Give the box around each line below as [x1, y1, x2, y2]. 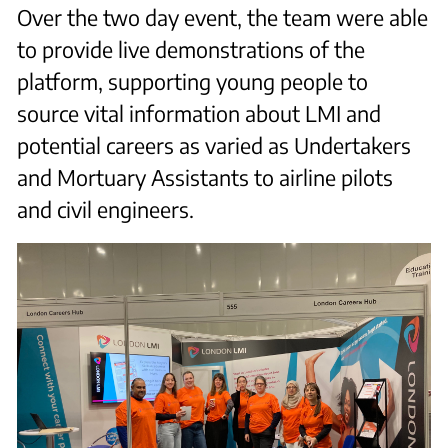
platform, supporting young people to [17, 67, 369, 95]
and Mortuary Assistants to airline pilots [17, 163, 394, 191]
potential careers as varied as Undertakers [17, 131, 412, 159]
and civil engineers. [17, 195, 195, 223]
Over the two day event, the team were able [17, 3, 429, 31]
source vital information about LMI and [17, 99, 382, 127]
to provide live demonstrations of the [17, 35, 366, 63]
